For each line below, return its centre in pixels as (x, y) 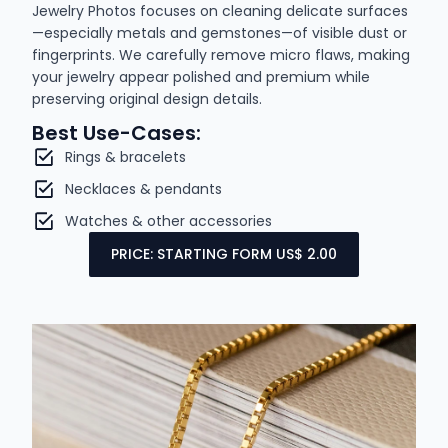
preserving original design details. (147, 98)
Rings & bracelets (125, 156)
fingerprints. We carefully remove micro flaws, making (221, 54)
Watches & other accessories (168, 220)
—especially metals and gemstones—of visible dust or (220, 32)
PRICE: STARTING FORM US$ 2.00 (224, 253)
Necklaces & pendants (143, 188)
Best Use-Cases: (117, 132)
